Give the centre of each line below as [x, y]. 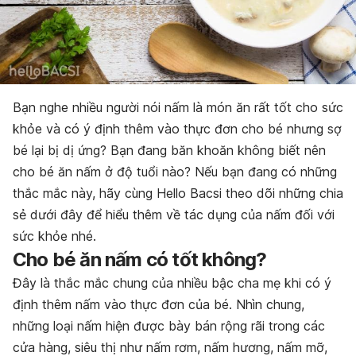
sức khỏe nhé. [54, 236]
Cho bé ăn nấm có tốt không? [140, 259]
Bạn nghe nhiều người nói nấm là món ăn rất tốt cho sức [178, 107]
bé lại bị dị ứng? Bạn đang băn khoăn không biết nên [169, 150]
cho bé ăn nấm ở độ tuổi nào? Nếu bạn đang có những [175, 171]
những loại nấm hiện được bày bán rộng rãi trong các [169, 325]
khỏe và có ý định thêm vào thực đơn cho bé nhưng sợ [177, 128]
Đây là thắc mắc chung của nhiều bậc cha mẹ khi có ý [172, 282]
